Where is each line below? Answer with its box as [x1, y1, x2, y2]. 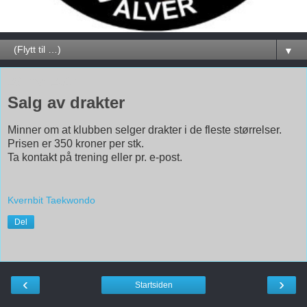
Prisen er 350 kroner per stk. [8, 137, 144, 149]
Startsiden [134, 280, 173, 291]
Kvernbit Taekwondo [8, 195, 95, 206]
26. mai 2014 [8, 74, 79, 88]
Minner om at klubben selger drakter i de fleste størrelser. [8, 123, 282, 136]
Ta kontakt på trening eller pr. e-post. [8, 151, 182, 163]
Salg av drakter [8, 93, 125, 112]
